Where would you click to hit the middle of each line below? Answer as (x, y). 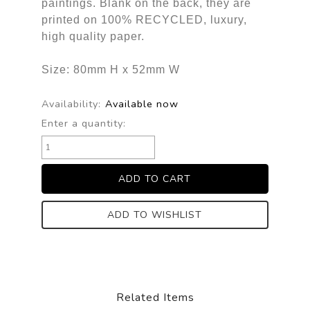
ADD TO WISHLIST (155, 215)
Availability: (71, 103)
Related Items (155, 297)
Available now (142, 103)
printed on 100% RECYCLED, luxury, (144, 19)
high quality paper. (93, 36)
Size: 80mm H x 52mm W (110, 69)
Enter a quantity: (83, 123)
